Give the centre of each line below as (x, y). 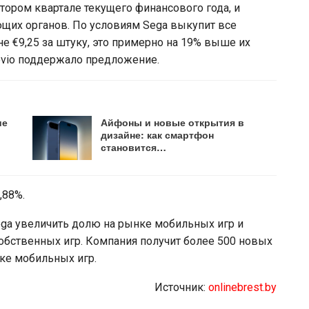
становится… (134, 147)
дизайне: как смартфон (158, 134)
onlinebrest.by (242, 287)
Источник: (181, 287)
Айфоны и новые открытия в (173, 122)
